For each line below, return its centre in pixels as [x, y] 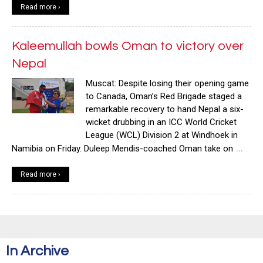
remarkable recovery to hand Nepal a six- [165, 109]
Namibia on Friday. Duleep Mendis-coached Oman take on [122, 148]
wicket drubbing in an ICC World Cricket [161, 122]
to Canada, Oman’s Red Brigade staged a [164, 96]
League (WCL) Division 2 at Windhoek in [162, 135]
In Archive [37, 251]
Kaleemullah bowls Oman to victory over [128, 46]
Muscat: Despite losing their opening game [168, 83]
